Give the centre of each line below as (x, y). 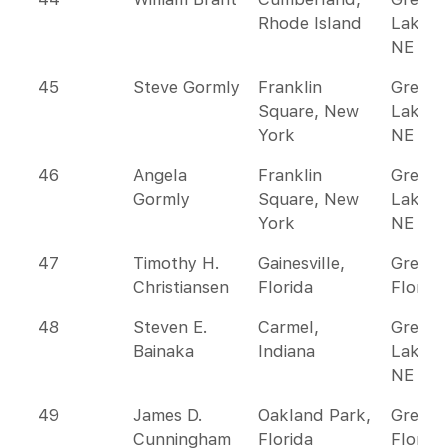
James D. (168, 415)
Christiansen (181, 287)
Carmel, (288, 327)
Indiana (286, 351)
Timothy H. (176, 263)
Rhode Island (310, 23)
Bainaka (163, 351)
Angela (160, 175)
